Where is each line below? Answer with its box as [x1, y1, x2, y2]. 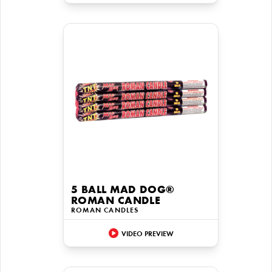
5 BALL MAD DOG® [71, 185, 175, 196]
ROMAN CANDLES [71, 207, 139, 214]
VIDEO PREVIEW [121, 230, 174, 238]
